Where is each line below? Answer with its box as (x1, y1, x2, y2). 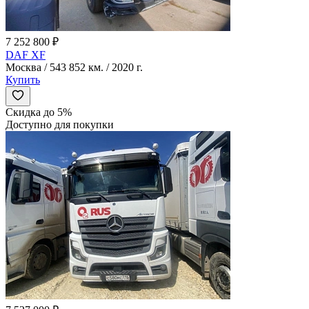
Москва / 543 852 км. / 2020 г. (6, 61, 143, 73)
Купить (6, 73, 40, 86)
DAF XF (6, 48, 46, 61)
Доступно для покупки (6, 118, 114, 130)
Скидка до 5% (6, 106, 72, 118)
